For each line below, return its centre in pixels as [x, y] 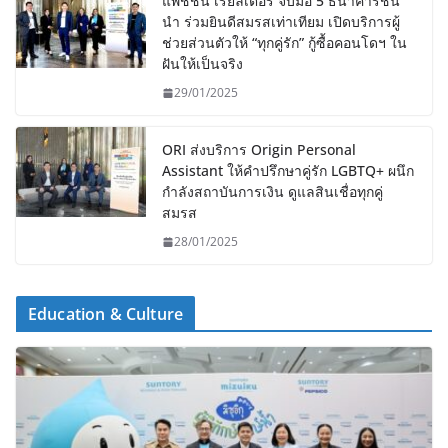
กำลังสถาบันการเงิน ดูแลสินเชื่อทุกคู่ [272, 192]
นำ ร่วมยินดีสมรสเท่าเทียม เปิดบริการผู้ [281, 22]
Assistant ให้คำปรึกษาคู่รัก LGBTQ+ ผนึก [288, 171]
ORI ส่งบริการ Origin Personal [259, 150]
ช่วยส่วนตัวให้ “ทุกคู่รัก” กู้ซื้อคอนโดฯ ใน [284, 43]
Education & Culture [106, 314]
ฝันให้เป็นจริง [202, 64]
